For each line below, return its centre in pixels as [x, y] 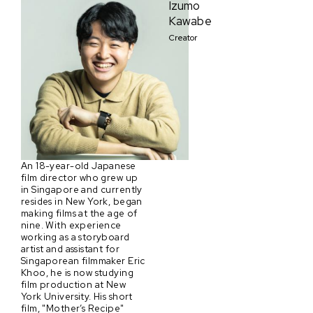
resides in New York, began [82, 202]
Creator [183, 38]
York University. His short [77, 297]
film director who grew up [80, 178]
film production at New [74, 285]
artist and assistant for [70, 249]
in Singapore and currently [82, 190]
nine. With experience [71, 225]
